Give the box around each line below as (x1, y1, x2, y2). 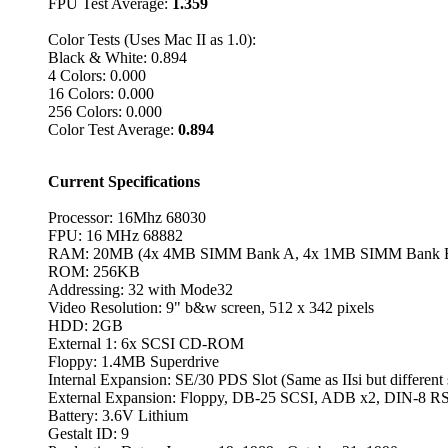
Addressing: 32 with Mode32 (48, 281, 233, 299)
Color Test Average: (48, 121, 178, 139)
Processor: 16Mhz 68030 (48, 209, 206, 227)
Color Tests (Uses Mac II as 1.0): (48, 31, 256, 49)
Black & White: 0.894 (48, 49, 187, 67)
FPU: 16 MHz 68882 (48, 227, 183, 245)
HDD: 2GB (48, 317, 123, 335)
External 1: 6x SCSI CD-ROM (48, 335, 244, 353)
